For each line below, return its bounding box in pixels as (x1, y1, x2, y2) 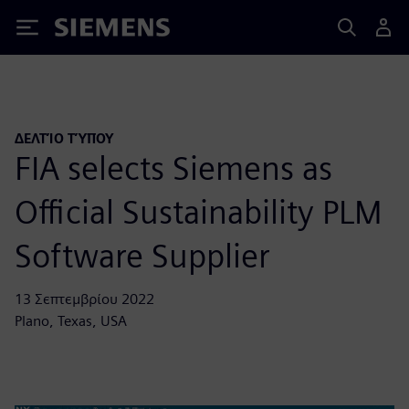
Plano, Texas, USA (15, 311, 127, 330)
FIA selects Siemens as (15, 147, 332, 188)
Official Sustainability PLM (15, 191, 383, 232)
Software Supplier (15, 235, 270, 276)
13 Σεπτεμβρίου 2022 (15, 289, 154, 308)
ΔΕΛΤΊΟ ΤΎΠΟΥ (15, 131, 114, 146)
